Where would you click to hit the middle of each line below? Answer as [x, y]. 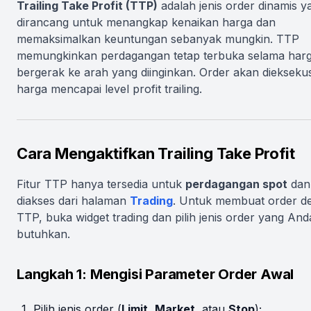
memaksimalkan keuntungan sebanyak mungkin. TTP [158, 39]
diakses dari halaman [73, 201]
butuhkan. [43, 234]
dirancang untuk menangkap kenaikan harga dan [146, 22]
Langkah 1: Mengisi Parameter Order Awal [155, 274]
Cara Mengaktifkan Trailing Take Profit [156, 153]
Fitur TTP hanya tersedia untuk [101, 184]
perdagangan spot [236, 184]
